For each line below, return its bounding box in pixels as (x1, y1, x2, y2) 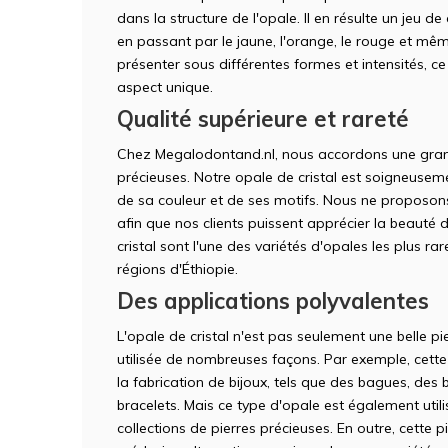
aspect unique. (117, 77, 213, 96)
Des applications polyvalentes (117, 286, 429, 315)
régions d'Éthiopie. (117, 259, 238, 278)
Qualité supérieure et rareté (117, 104, 409, 133)
